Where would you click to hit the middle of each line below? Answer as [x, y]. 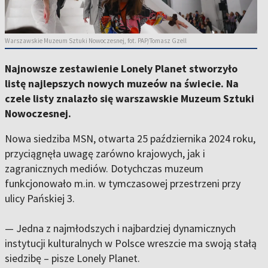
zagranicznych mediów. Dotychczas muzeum [104, 169]
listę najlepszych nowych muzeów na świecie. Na [122, 84]
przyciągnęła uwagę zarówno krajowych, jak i [105, 154]
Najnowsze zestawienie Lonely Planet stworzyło [121, 69]
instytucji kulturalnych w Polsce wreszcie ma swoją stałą [131, 243]
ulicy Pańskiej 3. [41, 199]
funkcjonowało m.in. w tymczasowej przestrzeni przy [123, 184]
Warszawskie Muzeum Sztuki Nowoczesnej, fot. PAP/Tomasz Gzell [96, 41]
